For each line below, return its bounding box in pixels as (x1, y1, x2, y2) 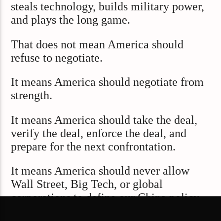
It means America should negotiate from (11, 75, 204, 89)
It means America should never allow (11, 164, 190, 177)
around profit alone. (11, 204, 106, 217)
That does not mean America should (11, 37, 184, 51)
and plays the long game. (11, 13, 131, 27)
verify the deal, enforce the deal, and (11, 126, 187, 140)
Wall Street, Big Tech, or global (11, 178, 163, 190)
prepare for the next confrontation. (11, 140, 176, 153)
